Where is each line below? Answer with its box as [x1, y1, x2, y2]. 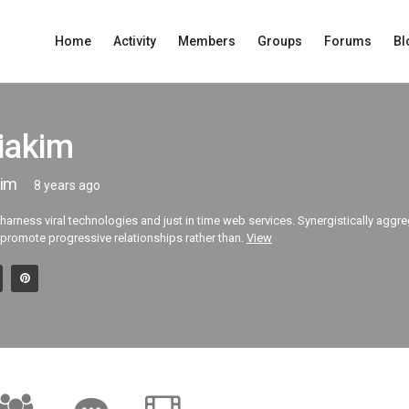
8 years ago [33, 177, 100, 193]
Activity [113, 34, 156, 48]
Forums [324, 34, 372, 48]
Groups [257, 34, 302, 48]
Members [178, 34, 236, 48]
